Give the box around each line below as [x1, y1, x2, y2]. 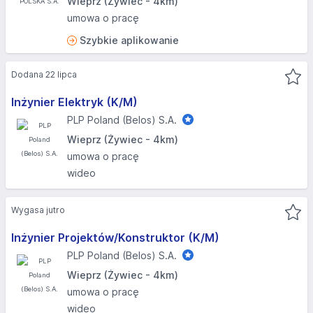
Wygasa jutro [11, 205, 65, 215]
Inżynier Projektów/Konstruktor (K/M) [11, 231, 219, 245]
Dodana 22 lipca [11, 69, 77, 80]
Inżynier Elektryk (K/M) [11, 95, 138, 109]
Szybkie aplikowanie [80, 34, 179, 46]
